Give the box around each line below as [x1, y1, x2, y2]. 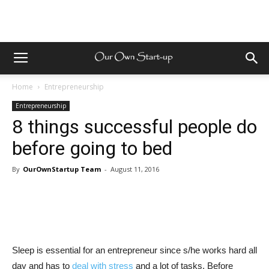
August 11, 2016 [110, 165, 159, 174]
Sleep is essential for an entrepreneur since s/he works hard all [12, 245, 257, 255]
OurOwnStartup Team [23, 165, 101, 174]
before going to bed [12, 137, 172, 160]
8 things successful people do [12, 115, 257, 138]
